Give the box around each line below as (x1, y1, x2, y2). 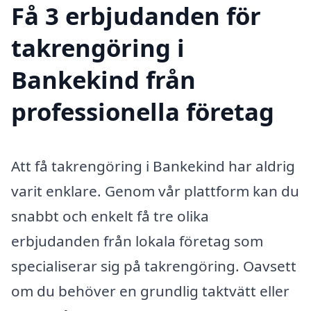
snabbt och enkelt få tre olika (11, 205, 209, 226)
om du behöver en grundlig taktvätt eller (11, 280, 289, 301)
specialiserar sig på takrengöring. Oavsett (11, 255, 296, 276)
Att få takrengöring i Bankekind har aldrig (11, 155, 295, 176)
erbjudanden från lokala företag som (11, 230, 263, 251)
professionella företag (11, 94, 274, 128)
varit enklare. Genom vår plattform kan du (11, 180, 299, 201)
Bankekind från (11, 62, 196, 96)
